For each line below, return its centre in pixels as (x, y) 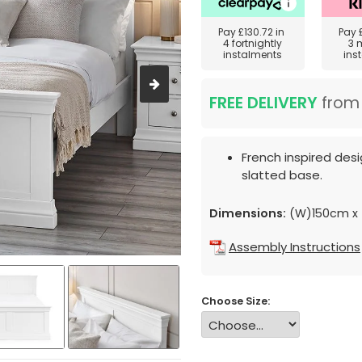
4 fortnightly (253, 43)
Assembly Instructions (295, 247)
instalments (253, 55)
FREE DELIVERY (263, 103)
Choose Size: (236, 301)
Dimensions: (248, 213)
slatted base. (282, 175)
